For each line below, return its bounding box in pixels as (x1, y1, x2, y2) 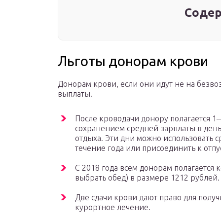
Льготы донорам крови (58, 53, 208, 69)
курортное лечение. (75, 203, 150, 212)
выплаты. (58, 89, 92, 99)
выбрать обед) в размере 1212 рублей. (75, 173, 220, 183)
